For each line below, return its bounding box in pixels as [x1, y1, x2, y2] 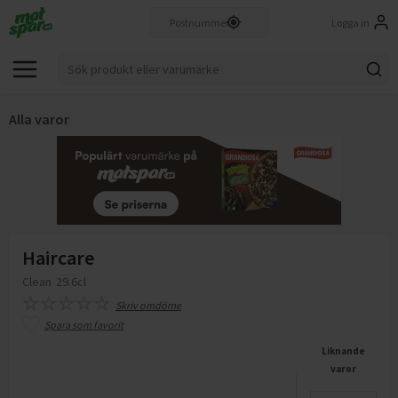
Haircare [22, 245, 94, 270]
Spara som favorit [44, 318, 123, 331]
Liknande [321, 345, 365, 357]
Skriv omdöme [115, 298, 181, 312]
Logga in [331, 15, 370, 29]
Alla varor [9, 110, 69, 128]
